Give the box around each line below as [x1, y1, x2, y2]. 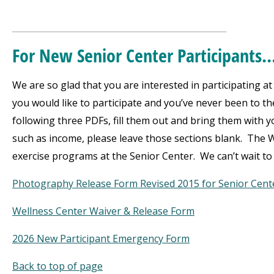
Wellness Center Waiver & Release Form [12, 204, 194, 218]
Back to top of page [12, 259, 103, 273]
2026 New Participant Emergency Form [12, 232, 190, 245]
